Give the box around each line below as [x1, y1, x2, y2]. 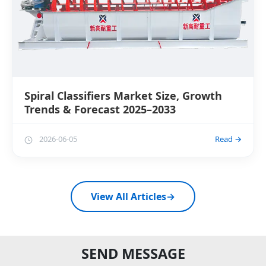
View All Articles [91, 190, 166, 204]
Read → [215, 134, 242, 145]
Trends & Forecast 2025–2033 [24, 102, 176, 117]
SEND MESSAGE [81, 244, 185, 264]
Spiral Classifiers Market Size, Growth [24, 88, 222, 103]
